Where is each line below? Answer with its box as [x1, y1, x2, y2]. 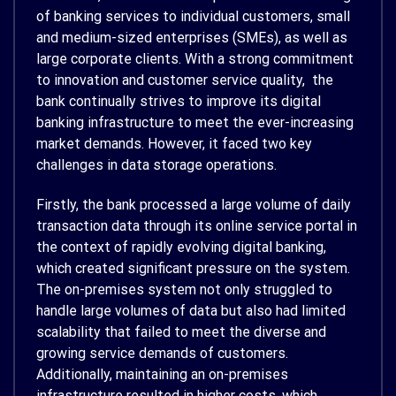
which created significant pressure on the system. [36, 259, 350, 277]
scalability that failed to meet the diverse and [36, 323, 326, 340]
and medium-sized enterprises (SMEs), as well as [36, 29, 347, 47]
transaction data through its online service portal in [36, 217, 357, 234]
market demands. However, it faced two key [36, 135, 312, 153]
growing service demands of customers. [36, 344, 288, 362]
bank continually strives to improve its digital [36, 93, 321, 110]
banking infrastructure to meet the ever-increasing [36, 114, 354, 132]
